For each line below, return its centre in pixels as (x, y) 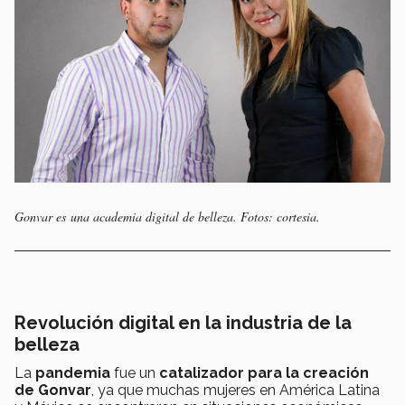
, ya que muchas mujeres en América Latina (235, 391)
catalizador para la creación (264, 373)
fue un (135, 373)
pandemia (73, 373)
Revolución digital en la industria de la (183, 323)
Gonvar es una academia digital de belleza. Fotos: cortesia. (167, 217)
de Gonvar (53, 391)
